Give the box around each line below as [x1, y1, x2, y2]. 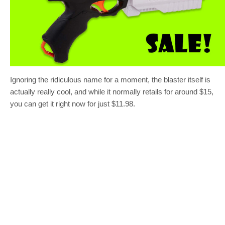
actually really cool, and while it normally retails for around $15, [10, 87, 213, 96]
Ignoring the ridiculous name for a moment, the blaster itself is [10, 75, 210, 84]
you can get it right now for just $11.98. [10, 99, 135, 108]
